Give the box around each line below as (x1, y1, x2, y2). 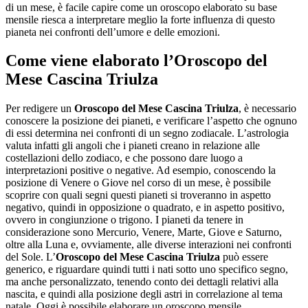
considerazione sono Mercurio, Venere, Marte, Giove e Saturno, (5, 226, 282, 239)
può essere (220, 251, 268, 263)
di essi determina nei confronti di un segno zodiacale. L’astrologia (5, 127, 289, 140)
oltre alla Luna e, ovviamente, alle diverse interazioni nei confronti (5, 239, 291, 251)
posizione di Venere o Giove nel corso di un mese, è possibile (5, 177, 271, 189)
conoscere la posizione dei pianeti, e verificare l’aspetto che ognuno (5, 115, 297, 127)
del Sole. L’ (5, 251, 56, 263)
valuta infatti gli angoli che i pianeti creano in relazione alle (5, 140, 260, 152)
